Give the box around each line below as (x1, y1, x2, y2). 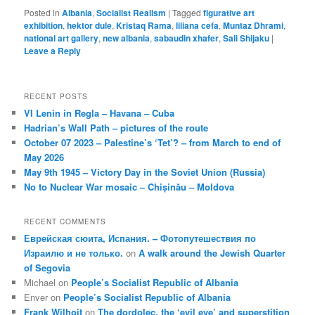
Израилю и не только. (24, 246, 124, 260)
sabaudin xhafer (154, 32, 219, 45)
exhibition (24, 19, 63, 32)
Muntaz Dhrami (223, 19, 284, 32)
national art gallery (24, 32, 99, 45)
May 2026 (24, 150, 65, 164)
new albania (103, 32, 150, 45)
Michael (24, 276, 56, 290)
